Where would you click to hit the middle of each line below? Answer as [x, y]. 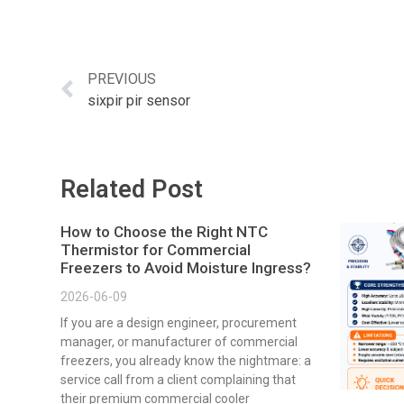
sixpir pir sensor [139, 101]
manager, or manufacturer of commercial [179, 342]
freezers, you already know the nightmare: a [186, 361]
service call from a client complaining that [178, 380]
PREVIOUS [122, 79]
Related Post [132, 190]
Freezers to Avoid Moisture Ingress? [186, 268]
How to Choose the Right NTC [164, 232]
